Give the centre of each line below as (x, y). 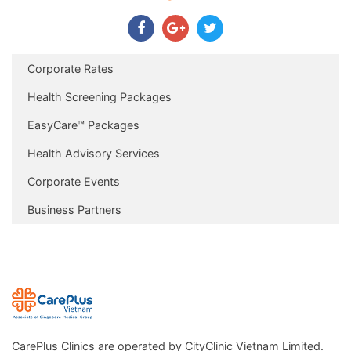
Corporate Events (74, 182)
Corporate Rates (71, 69)
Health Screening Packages (100, 97)
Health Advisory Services (94, 154)
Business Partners (74, 210)
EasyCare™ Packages (83, 125)
